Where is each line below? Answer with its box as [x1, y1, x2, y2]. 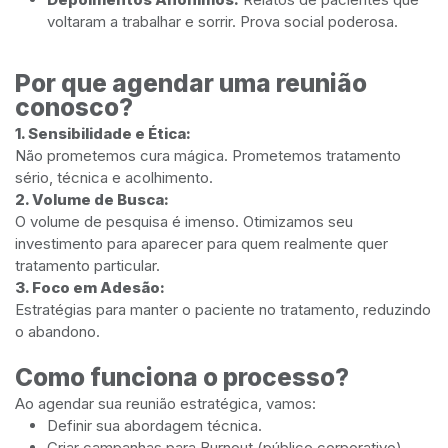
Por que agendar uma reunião [15, 67, 367, 98]
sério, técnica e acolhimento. [15, 167, 213, 187]
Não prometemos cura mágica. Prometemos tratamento [15, 145, 401, 165]
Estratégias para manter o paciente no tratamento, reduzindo [15, 299, 431, 319]
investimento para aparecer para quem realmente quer [15, 233, 388, 253]
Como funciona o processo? [15, 361, 349, 392]
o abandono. [15, 321, 100, 341]
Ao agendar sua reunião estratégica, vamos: [15, 393, 316, 413]
